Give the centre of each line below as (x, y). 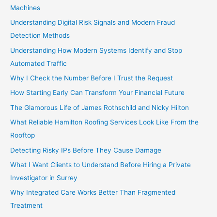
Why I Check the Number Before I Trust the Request (92, 78)
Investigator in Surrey (44, 178)
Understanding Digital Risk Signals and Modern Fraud (93, 23)
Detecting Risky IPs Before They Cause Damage (86, 150)
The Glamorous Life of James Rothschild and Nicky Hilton (100, 107)
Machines (25, 8)
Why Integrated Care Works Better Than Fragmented (93, 193)
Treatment (27, 206)
